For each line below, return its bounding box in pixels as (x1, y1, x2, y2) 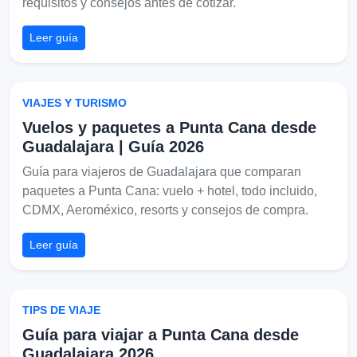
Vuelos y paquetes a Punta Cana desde (22, 118, 316, 136)
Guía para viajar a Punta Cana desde (22, 325, 299, 343)
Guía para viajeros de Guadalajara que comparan (22, 164, 301, 178)
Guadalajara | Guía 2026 (22, 137, 204, 155)
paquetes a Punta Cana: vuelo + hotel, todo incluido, (22, 183, 317, 198)
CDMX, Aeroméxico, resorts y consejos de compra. (22, 202, 308, 217)
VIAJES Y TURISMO (22, 96, 127, 109)
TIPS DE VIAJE (22, 303, 100, 316)
